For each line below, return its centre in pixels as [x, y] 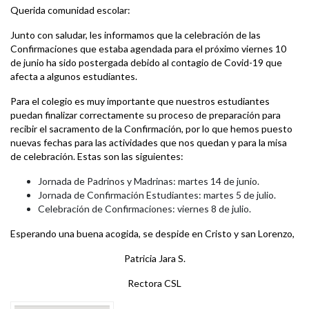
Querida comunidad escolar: [70, 10]
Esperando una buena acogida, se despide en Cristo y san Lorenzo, [152, 233]
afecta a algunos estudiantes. [74, 76]
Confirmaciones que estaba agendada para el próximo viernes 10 [148, 48]
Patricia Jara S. [154, 258]
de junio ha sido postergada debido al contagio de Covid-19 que [146, 62]
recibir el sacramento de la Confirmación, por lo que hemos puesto [151, 128]
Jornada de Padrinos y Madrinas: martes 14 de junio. [149, 181]
